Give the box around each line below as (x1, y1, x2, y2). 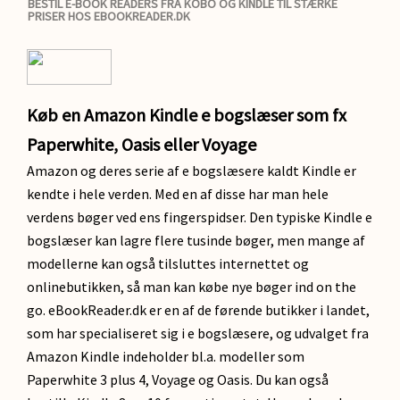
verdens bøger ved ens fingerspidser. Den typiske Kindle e (27, 208, 372, 226)
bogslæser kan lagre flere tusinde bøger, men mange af (27, 231, 365, 249)
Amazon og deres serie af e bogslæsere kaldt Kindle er (27, 162, 356, 179)
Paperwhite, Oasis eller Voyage (27, 133, 256, 155)
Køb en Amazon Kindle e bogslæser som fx (27, 104, 346, 126)
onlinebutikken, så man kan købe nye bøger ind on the (27, 278, 356, 296)
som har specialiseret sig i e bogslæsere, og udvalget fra (27, 324, 369, 342)
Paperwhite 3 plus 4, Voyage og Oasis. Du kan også (27, 371, 329, 388)
